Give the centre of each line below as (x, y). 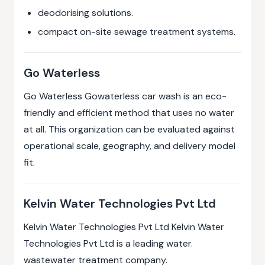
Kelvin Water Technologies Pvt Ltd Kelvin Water (124, 227)
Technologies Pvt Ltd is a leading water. (108, 243)
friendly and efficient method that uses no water (129, 113)
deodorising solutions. (85, 13)
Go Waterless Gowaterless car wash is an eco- (125, 96)
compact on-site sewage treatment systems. (137, 32)
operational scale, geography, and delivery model (130, 146)
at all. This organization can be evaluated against (129, 129)
